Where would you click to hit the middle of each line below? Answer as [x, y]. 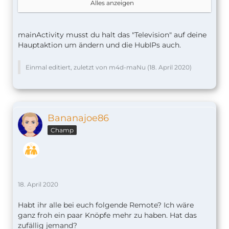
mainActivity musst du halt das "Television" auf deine [112, 35]
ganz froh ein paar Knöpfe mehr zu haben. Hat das [107, 215]
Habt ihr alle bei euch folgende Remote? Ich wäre [106, 205]
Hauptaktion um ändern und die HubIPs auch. [99, 45]
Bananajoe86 [78, 118]
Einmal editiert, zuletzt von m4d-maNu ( [87, 67]
